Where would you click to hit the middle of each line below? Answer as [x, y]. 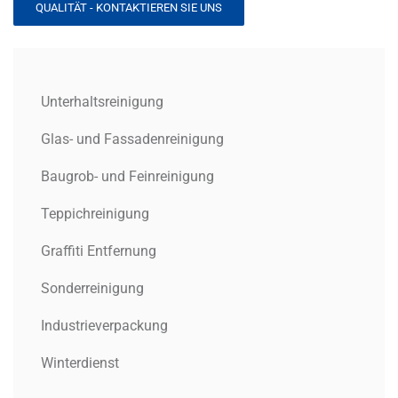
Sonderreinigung [92, 289]
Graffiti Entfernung [99, 251]
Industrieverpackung [104, 326]
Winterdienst [80, 363]
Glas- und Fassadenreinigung [132, 139]
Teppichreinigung [95, 214]
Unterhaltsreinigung [102, 102]
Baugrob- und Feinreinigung [127, 177]
